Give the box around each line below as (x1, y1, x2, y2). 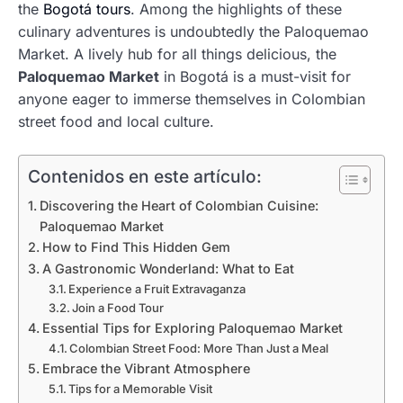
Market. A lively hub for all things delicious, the (18, 44, 336, 63)
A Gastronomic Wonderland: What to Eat (41, 260, 294, 276)
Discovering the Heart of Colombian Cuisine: (39, 197, 318, 213)
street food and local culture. (18, 112, 214, 130)
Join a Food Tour (72, 300, 165, 315)
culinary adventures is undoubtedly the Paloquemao (18, 22, 369, 40)
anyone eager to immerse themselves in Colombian (18, 89, 365, 108)
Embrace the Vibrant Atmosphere (41, 360, 250, 376)
